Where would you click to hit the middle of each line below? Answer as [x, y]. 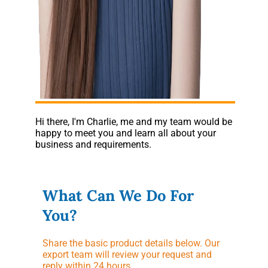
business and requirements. [93, 145]
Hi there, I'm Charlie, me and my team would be [133, 122]
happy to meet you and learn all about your [125, 133]
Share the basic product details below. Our [131, 243]
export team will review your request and [127, 255]
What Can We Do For [118, 196]
